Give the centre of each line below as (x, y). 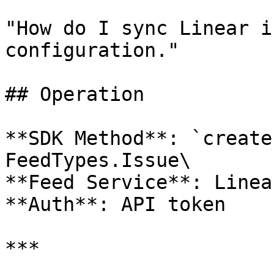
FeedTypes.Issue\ (98, 160)
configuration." (92, 50)
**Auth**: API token (115, 204)
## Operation (75, 94)
